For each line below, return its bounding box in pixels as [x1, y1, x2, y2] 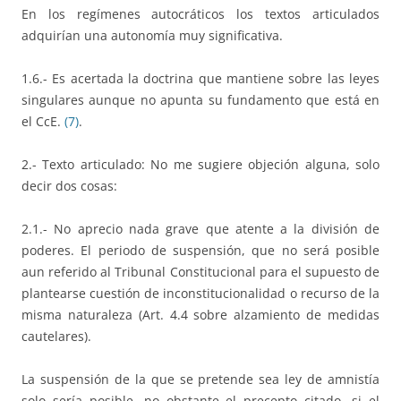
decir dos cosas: [21, 176, 117, 194]
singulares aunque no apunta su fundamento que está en [21, 90, 380, 108]
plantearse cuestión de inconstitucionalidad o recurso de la [21, 284, 380, 302]
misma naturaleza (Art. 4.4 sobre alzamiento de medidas [21, 305, 380, 323]
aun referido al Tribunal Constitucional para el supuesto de [21, 262, 380, 280]
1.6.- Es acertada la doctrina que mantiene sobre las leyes [21, 69, 380, 87]
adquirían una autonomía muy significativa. [21, 26, 283, 44]
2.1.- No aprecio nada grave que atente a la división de [21, 219, 380, 237]
